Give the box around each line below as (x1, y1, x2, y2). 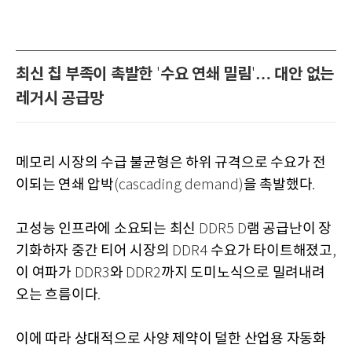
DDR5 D (198, 221, 247, 237)
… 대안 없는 (255, 64, 334, 84)
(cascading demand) (113, 177, 244, 193)
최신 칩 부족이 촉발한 (16, 64, 156, 84)
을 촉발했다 (243, 176, 313, 193)
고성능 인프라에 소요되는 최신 (16, 220, 199, 237)
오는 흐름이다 (16, 286, 98, 303)
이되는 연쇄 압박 (16, 176, 114, 193)
